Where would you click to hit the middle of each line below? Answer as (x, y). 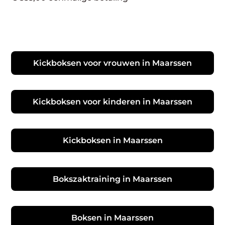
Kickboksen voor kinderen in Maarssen (113, 101)
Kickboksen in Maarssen (113, 140)
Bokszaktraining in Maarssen (113, 179)
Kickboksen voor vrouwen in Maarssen (113, 63)
